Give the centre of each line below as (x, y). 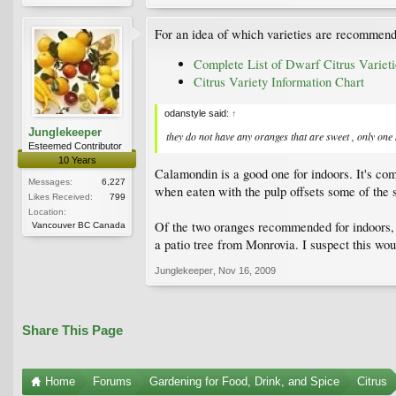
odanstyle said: (198, 113)
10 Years (77, 160)
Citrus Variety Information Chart (279, 82)
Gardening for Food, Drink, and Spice (244, 382)
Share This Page (72, 331)
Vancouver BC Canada (79, 225)
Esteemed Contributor (75, 145)
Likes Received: (61, 196)
